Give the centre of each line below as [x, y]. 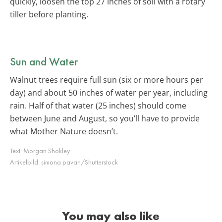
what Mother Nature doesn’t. [64, 131]
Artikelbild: [26, 162]
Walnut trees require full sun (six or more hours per [107, 80]
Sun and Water [44, 61]
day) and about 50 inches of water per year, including [109, 92]
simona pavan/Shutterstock [80, 162]
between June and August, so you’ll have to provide [105, 118]
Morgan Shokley [47, 150]
